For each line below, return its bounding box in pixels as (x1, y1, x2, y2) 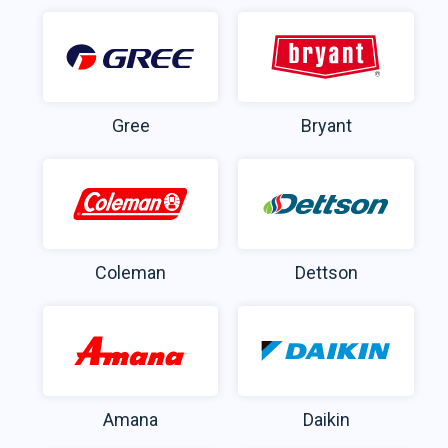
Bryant (300, 115, 352, 137)
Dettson (294, 262, 358, 284)
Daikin (302, 409, 350, 431)
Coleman (95, 262, 167, 284)
